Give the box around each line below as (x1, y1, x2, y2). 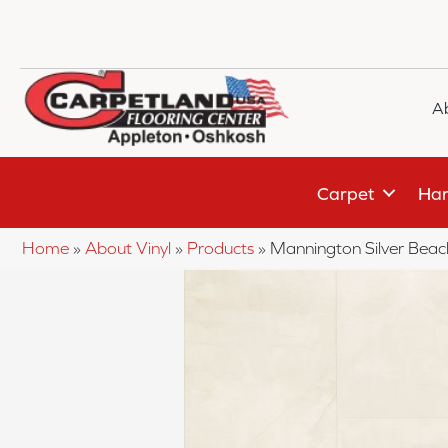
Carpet (317, 182, 375, 204)
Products (187, 238, 254, 259)
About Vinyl (85, 238, 171, 259)
